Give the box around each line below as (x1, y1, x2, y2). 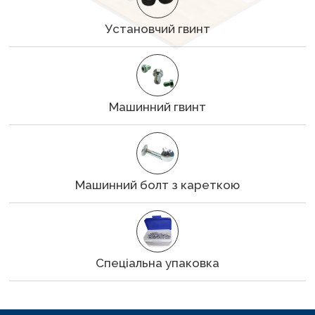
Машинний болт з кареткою (75, 178, 240, 192)
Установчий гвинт (105, 22, 210, 36)
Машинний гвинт (109, 100, 206, 114)
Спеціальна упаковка (96, 256, 219, 270)
